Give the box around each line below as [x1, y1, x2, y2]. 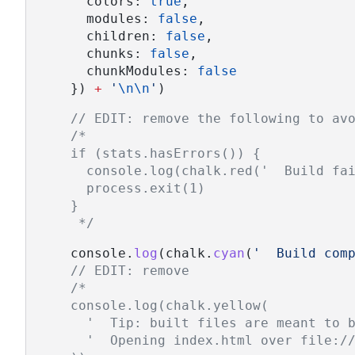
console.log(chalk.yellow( [39, 297, 269, 313]
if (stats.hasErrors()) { [39, 145, 261, 161]
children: [39, 28, 166, 44]
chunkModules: [39, 63, 197, 78]
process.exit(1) [39, 180, 205, 196]
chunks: [39, 45, 150, 61]
